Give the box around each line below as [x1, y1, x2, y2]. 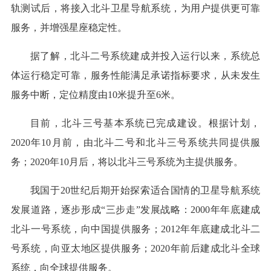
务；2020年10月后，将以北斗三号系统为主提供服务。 [10, 157, 243, 168]
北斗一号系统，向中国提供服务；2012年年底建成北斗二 [10, 224, 261, 235]
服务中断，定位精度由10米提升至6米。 [10, 90, 180, 100]
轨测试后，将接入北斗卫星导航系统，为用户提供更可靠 [10, 3, 261, 14]
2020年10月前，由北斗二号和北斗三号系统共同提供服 [10, 137, 261, 148]
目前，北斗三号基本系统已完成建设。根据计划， [30, 118, 261, 129]
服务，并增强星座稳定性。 [10, 22, 127, 33]
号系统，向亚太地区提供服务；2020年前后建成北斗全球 [10, 243, 261, 254]
